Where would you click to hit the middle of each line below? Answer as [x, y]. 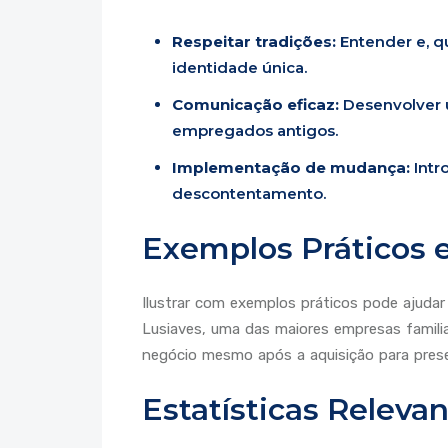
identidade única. [239, 67]
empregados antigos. [255, 130]
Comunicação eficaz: [255, 104]
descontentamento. [249, 193]
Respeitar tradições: [254, 41]
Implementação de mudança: [291, 167]
